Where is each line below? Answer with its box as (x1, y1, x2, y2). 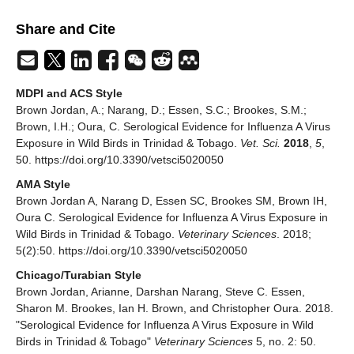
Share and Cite (16, 21, 115, 38)
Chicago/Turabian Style (16, 269, 141, 282)
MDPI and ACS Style (16, 87, 122, 100)
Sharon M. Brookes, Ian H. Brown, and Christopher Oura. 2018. (16, 302, 333, 315)
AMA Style (16, 178, 70, 191)
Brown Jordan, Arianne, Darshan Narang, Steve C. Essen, (16, 285, 305, 299)
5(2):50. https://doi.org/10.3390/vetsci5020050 (16, 244, 247, 258)
